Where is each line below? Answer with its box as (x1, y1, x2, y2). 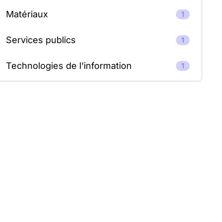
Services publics (5, 35, 76, 45)
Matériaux (5, 9, 48, 19)
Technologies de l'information (5, 60, 132, 71)
